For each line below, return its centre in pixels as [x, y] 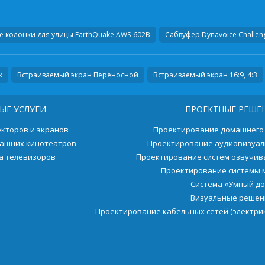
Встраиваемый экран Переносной [77, 75]
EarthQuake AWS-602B [112, 35]
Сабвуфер [182, 35]
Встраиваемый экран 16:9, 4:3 [205, 75]
